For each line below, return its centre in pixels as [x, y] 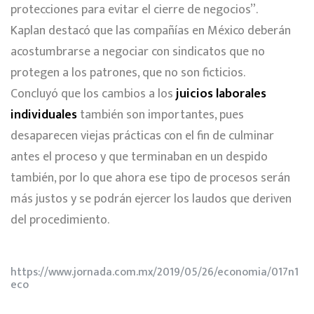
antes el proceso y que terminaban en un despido [139, 157]
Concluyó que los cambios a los [93, 94]
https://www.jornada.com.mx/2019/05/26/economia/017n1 [155, 272]
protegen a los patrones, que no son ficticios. [128, 73]
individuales [44, 115]
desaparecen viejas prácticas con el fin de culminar [142, 136]
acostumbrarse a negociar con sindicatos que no [138, 52]
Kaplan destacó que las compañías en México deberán [151, 30]
